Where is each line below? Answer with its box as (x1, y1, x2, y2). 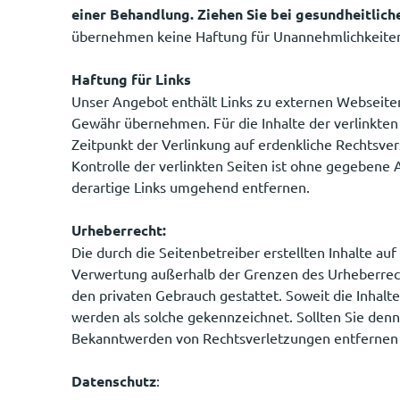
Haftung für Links (71, 69, 191, 88)
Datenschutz (71, 371, 156, 390)
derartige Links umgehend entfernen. (71, 177, 310, 196)
